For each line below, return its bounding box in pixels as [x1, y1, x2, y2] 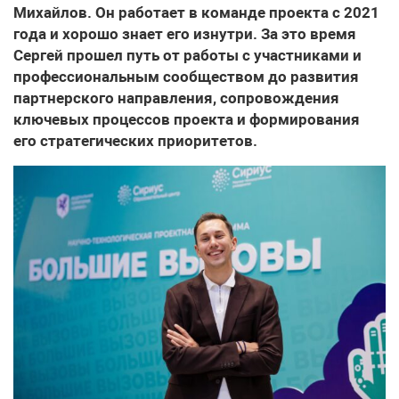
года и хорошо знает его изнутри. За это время [13, 25, 356, 44]
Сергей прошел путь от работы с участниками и [13, 46, 362, 65]
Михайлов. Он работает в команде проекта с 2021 [13, 4, 379, 22]
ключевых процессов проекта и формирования [13, 110, 360, 129]
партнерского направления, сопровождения [13, 89, 339, 108]
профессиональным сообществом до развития [13, 68, 359, 86]
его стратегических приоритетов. [13, 132, 257, 151]
